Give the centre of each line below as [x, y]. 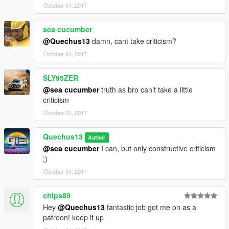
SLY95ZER [61, 77]
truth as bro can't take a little [146, 89]
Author [97, 137]
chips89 [57, 195]
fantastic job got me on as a [151, 207]
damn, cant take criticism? [133, 41]
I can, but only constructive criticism [157, 148]
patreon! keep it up [73, 217]
